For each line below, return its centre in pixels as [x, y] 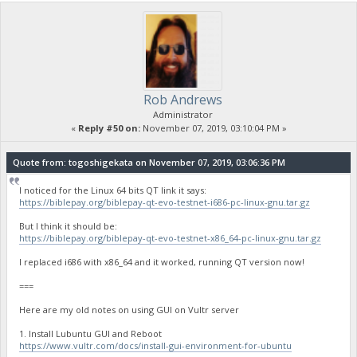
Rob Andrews [182, 99]
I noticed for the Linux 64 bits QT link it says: [113, 190]
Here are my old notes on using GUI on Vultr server [129, 310]
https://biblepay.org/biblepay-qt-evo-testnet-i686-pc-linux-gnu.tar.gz [165, 202]
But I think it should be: [69, 226]
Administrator [182, 114]
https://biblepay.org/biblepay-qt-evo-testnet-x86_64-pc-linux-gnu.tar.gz [171, 238]
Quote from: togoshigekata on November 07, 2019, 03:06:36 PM [149, 163]
